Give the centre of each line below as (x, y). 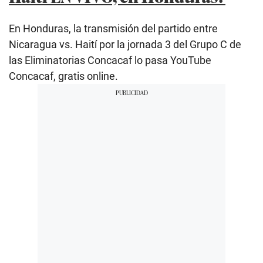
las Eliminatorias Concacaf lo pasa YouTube (110, 60)
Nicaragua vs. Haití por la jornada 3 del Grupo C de (125, 45)
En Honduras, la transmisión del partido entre (113, 29)
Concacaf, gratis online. (63, 76)
